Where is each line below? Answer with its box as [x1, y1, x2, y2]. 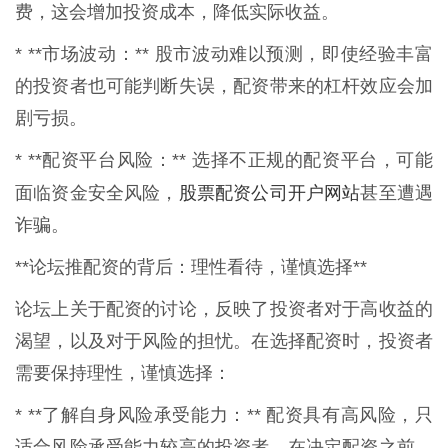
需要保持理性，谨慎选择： [15, 362, 231, 383]
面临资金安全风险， [15, 182, 179, 203]
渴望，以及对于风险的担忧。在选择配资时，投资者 [15, 330, 433, 351]
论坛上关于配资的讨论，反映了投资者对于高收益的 [15, 298, 433, 319]
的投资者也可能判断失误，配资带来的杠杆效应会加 [15, 75, 433, 96]
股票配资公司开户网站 [178, 179, 361, 204]
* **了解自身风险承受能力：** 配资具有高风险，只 [15, 404, 433, 425]
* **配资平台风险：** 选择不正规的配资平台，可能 [15, 149, 433, 170]
